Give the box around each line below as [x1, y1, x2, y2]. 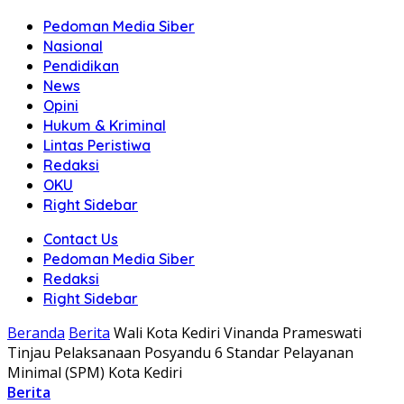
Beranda [7, 323, 65, 343]
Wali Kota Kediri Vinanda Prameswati [114, 323, 362, 343]
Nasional [43, 37, 103, 55]
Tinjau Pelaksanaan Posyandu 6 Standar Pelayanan [7, 343, 353, 363]
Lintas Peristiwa [43, 136, 151, 154]
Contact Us [43, 230, 118, 248]
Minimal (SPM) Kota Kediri [7, 363, 182, 382]
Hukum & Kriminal [43, 116, 166, 134]
